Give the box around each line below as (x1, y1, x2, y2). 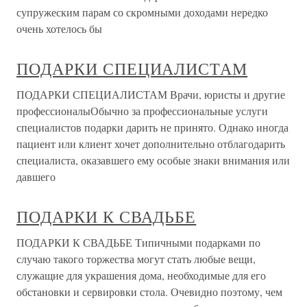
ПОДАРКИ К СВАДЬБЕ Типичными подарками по (16, 235, 260, 249)
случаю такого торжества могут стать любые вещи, (16, 251, 256, 266)
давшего (16, 169, 56, 184)
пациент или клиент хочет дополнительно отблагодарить (16, 136, 285, 151)
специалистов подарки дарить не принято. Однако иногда (16, 120, 288, 134)
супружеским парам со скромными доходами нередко (16, 5, 268, 19)
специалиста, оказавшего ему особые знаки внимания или (16, 153, 290, 167)
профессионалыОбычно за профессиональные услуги (16, 103, 268, 118)
